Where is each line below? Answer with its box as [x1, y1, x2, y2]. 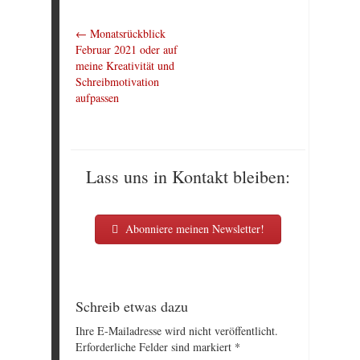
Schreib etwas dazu [76, 297, 188, 317]
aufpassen [76, 90, 119, 106]
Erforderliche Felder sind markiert [76, 338, 235, 354]
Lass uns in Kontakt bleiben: [86, 165, 290, 189]
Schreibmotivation [76, 74, 159, 90]
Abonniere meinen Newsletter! [122, 221, 264, 237]
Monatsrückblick [87, 26, 166, 42]
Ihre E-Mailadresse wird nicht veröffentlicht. [76, 322, 278, 338]
